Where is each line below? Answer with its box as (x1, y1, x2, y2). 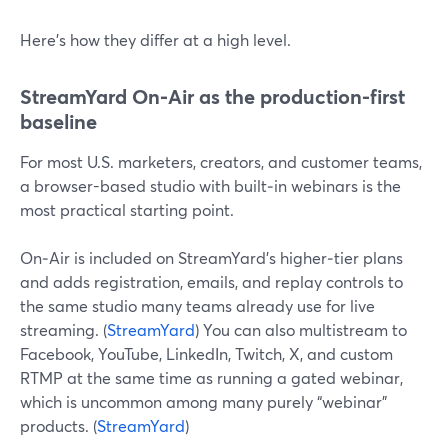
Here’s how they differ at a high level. (20, 29, 291, 50)
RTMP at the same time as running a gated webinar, (20, 367, 403, 388)
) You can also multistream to (195, 319, 407, 340)
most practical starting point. (20, 199, 234, 220)
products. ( (20, 415, 97, 436)
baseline (20, 108, 97, 135)
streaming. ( (20, 319, 107, 340)
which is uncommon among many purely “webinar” (20, 391, 387, 412)
